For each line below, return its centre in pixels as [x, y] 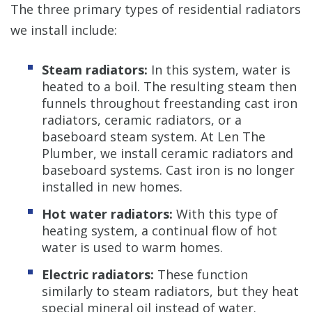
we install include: [64, 30]
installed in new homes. [112, 186]
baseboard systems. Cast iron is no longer [168, 170]
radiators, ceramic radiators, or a [142, 119]
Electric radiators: [98, 274]
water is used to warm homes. [132, 247]
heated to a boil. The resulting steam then [169, 86]
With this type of [225, 213]
